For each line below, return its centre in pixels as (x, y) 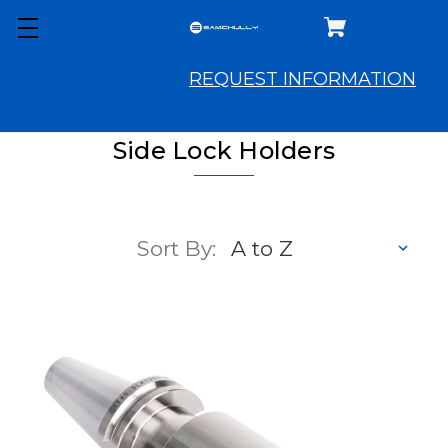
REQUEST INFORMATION (302, 79)
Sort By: (176, 248)
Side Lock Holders (224, 150)
